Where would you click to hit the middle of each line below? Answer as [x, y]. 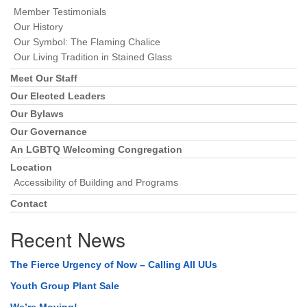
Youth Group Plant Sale [65, 285]
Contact [29, 204]
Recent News [68, 239]
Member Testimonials [60, 12]
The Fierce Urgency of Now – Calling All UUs [114, 264]
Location [31, 167]
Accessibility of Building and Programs [96, 182]
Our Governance [49, 132]
